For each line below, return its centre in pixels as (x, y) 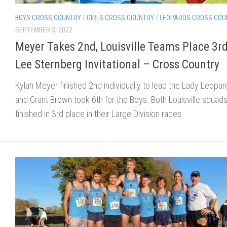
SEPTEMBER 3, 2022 (44, 30)
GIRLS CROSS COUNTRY (120, 17)
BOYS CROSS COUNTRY (48, 17)
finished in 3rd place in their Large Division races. (99, 113)
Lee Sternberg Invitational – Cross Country (117, 64)
